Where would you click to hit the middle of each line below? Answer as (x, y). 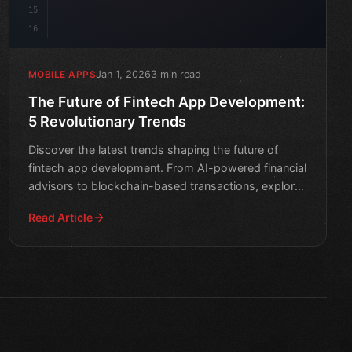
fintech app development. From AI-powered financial (167, 167)
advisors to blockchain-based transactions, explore (164, 185)
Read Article (60, 217)
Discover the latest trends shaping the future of (153, 149)
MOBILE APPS (62, 75)
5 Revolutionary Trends (107, 121)
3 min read (176, 74)
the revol (51, 203)
